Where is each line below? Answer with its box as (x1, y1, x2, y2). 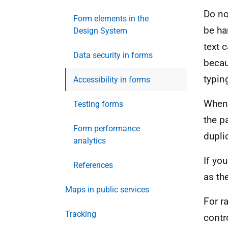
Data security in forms (73, 50, 153, 60)
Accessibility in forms (73, 75, 150, 84)
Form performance (73, 124, 140, 133)
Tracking (65, 209, 96, 219)
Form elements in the (73, 14, 149, 23)
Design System (73, 26, 127, 36)
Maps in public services (65, 185, 149, 194)
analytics (73, 136, 106, 146)
